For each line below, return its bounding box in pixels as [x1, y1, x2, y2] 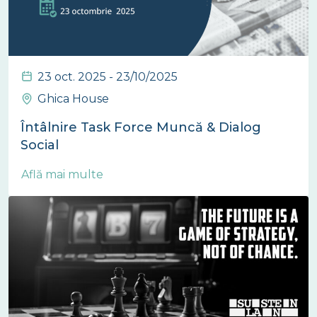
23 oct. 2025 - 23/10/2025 [38, 69, 178, 83]
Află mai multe [21, 167, 106, 181]
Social [21, 137, 59, 153]
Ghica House [38, 91, 109, 105]
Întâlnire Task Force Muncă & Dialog [21, 119, 261, 135]
